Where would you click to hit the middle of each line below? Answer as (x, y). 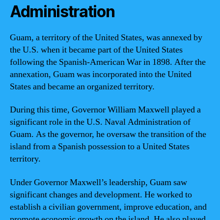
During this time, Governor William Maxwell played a (105, 110)
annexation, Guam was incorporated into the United (101, 74)
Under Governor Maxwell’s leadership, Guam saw (98, 182)
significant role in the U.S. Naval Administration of (100, 122)
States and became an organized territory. (82, 86)
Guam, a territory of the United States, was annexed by (106, 37)
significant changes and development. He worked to (101, 194)
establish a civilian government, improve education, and (108, 207)
